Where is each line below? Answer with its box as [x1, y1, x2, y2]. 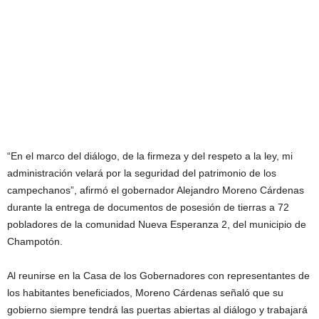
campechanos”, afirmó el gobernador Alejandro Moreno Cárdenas [7, 184, 304, 196]
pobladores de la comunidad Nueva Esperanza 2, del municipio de [7, 219, 306, 230]
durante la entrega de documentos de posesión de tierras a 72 [7, 202, 289, 213]
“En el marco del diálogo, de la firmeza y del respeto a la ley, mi [7, 150, 293, 162]
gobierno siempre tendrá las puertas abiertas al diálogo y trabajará [7, 304, 308, 315]
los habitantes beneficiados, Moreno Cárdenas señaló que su [7, 287, 283, 298]
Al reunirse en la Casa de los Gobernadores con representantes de [7, 270, 310, 281]
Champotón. [7, 236, 63, 247]
